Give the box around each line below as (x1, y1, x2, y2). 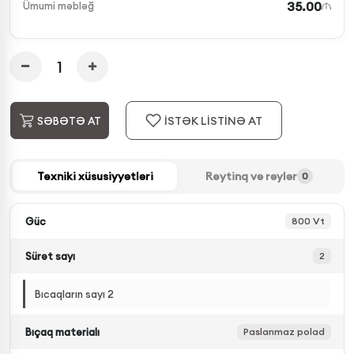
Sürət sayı (25, 249, 75, 262)
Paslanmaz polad (243, 326, 325, 338)
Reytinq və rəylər (205, 169, 297, 184)
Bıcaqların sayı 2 (35, 288, 114, 301)
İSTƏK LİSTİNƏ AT (164, 113, 263, 128)
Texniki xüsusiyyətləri (36, 169, 153, 184)
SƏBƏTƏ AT (36, 114, 101, 127)
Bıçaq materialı (25, 325, 100, 338)
